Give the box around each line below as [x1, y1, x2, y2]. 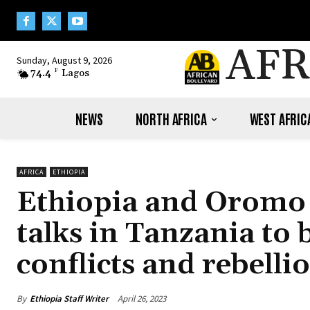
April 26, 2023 [118, 293, 166, 305]
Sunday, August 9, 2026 [17, 54, 112, 67]
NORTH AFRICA [136, 109, 207, 128]
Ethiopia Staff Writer [30, 292, 109, 304]
